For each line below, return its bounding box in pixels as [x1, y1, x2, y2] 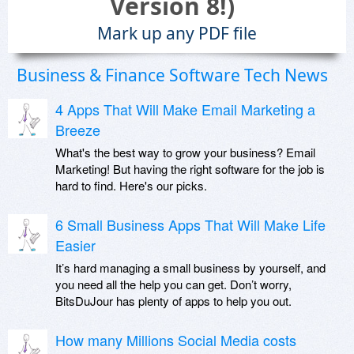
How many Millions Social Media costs [55, 330, 296, 350]
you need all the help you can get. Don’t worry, [55, 276, 292, 292]
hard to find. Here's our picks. [55, 177, 207, 194]
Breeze [55, 119, 100, 140]
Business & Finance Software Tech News [17, 64, 328, 86]
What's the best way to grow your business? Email [55, 144, 315, 160]
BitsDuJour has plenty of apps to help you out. [55, 292, 292, 309]
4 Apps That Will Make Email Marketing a [55, 99, 315, 119]
